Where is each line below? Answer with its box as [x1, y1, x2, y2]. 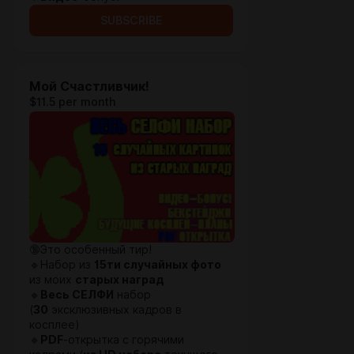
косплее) [29, 318, 80, 331]
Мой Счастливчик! [29, 79, 149, 94]
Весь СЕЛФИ [40, 288, 114, 301]
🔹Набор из [29, 258, 94, 271]
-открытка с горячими [63, 333, 184, 346]
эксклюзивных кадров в [48, 303, 182, 316]
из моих [29, 273, 75, 286]
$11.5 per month [29, 96, 115, 108]
